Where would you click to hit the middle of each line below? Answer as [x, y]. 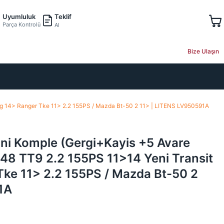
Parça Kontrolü [21, 24]
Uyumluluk [19, 16]
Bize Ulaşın [203, 51]
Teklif [63, 16]
